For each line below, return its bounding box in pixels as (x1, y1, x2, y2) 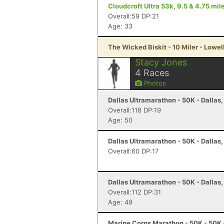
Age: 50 (108, 116, 132, 124)
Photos (142, 79, 166, 87)
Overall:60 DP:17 (108, 147, 158, 155)
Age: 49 (108, 198, 132, 206)
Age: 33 (108, 22, 132, 30)
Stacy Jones (135, 57, 187, 67)
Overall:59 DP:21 (108, 12, 159, 20)
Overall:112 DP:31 (108, 188, 161, 196)
